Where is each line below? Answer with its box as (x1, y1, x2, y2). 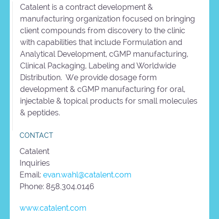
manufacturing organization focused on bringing (20, 14, 195, 23)
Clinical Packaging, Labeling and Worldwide (20, 61, 176, 70)
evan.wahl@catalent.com (43, 170, 131, 179)
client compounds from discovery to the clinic (20, 25, 185, 35)
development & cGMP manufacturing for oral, (20, 84, 185, 94)
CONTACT (20, 131, 53, 139)
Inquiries (20, 158, 50, 168)
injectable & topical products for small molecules (20, 96, 197, 106)
